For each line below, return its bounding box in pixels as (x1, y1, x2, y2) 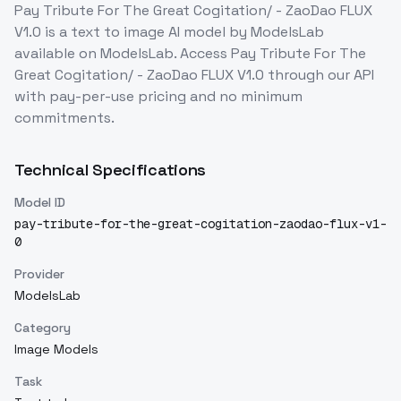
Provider (14, 266, 64, 283)
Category (14, 320, 71, 337)
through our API (264, 65, 374, 85)
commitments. (14, 108, 115, 128)
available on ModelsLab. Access (14, 44, 231, 64)
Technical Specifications (14, 159, 207, 181)
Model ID (14, 194, 65, 211)
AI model (165, 22, 226, 42)
